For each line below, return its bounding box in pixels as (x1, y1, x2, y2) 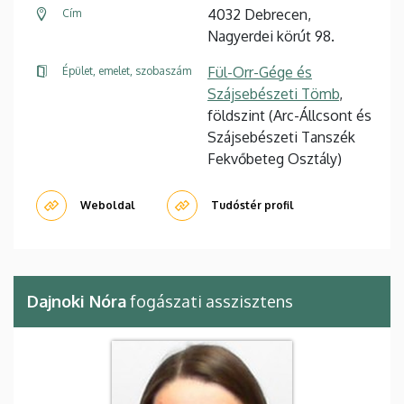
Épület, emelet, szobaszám (62, 64, 191, 78)
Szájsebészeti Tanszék (207, 128, 355, 147)
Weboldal (80, 198, 135, 213)
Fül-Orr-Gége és (207, 63, 312, 82)
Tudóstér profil (211, 198, 294, 213)
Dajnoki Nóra (27, 291, 126, 312)
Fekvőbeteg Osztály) (207, 150, 342, 169)
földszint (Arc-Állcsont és (207, 106, 372, 125)
